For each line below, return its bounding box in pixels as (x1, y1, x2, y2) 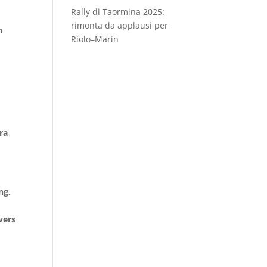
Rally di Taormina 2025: (71, 6, 165, 17)
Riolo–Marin (71, 33, 119, 45)
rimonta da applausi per (71, 20, 169, 31)
